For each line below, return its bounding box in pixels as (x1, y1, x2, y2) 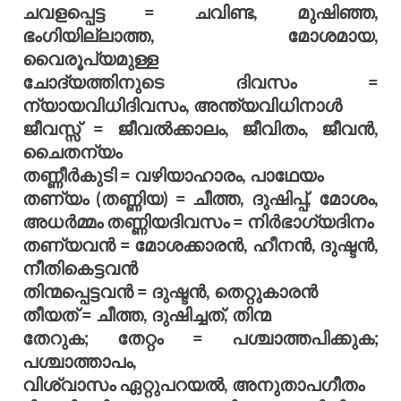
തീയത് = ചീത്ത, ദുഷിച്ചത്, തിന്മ (22, 303, 270, 326)
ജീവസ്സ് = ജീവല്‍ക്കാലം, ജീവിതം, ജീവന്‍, (22, 117, 379, 140)
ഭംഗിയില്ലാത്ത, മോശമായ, (22, 24, 379, 47)
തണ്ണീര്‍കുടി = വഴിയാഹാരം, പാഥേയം (22, 164, 323, 186)
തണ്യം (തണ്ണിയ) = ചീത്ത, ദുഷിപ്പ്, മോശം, (22, 187, 379, 209)
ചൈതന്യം (22, 141, 122, 163)
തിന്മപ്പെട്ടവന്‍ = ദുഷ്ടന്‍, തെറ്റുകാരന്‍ (22, 280, 318, 303)
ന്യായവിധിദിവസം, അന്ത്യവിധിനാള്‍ (22, 94, 342, 116)
